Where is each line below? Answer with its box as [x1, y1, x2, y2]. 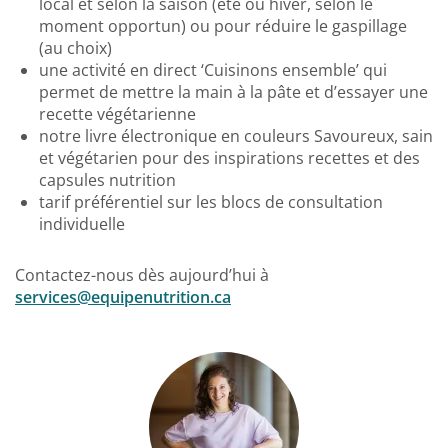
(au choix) [39, 36, 112, 59]
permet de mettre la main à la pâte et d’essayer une [39, 80, 428, 103]
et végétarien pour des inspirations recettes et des [39, 146, 420, 169]
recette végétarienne [39, 102, 196, 125]
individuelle [39, 212, 125, 235]
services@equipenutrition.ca [15, 286, 231, 309]
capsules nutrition [39, 168, 176, 191]
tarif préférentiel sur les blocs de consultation [39, 190, 383, 213]
